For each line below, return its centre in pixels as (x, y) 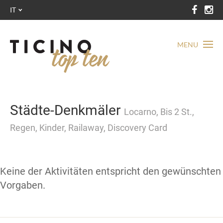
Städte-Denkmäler (67, 110)
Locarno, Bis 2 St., (159, 112)
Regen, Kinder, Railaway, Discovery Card (89, 128)
